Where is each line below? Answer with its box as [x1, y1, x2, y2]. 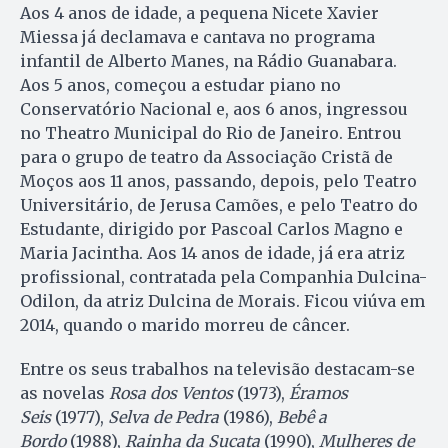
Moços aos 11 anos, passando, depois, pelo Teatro [20, 171, 417, 192]
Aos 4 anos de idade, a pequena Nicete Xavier [20, 3, 379, 24]
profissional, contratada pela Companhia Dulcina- [20, 267, 427, 288]
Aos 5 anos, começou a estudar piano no [20, 75, 341, 96]
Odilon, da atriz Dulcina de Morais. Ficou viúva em [20, 291, 425, 312]
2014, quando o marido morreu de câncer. [20, 315, 350, 336]
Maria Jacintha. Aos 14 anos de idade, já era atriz [20, 243, 405, 264]
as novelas [20, 383, 109, 404]
